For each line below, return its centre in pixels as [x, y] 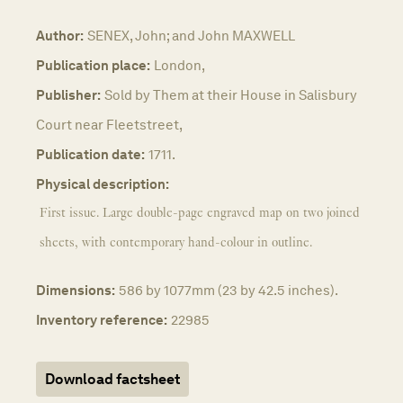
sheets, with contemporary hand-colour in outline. [176, 243]
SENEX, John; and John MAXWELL [191, 35]
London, [179, 65]
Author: [60, 35]
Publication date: [90, 154]
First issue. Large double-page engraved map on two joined [200, 213]
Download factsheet [112, 380]
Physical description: [103, 184]
